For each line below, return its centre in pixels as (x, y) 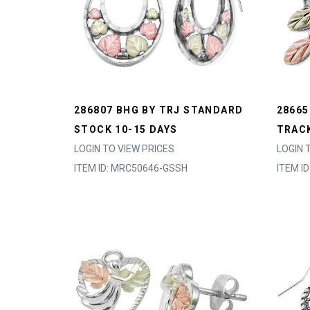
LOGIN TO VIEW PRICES (124, 149)
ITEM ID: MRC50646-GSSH (131, 168)
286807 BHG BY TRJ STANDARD (159, 110)
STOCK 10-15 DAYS (126, 129)
